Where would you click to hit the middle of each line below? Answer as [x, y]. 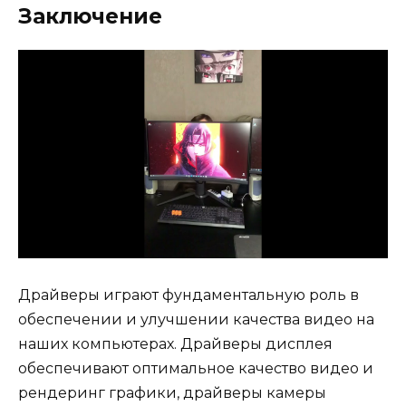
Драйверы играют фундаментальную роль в [188, 295]
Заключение [90, 17]
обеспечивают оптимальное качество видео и [196, 368]
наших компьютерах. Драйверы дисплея [175, 343]
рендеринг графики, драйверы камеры [172, 392]
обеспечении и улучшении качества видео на [196, 319]
